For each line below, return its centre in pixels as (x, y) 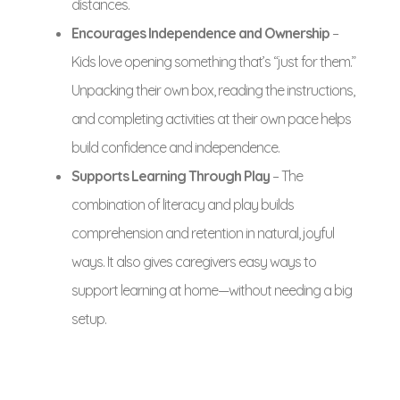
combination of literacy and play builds (183, 204)
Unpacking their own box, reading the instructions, (213, 90)
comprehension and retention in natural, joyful (203, 233)
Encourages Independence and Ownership (200, 33)
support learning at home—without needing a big (212, 290)
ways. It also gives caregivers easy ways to (194, 262)
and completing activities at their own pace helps (211, 119)
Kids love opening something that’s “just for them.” (213, 62)
